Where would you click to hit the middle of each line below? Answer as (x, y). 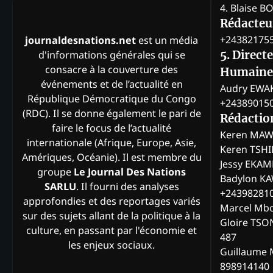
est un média (167, 41)
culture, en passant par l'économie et (112, 231)
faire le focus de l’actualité (112, 128)
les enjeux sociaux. (112, 245)
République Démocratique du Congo (112, 99)
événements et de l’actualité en (112, 84)
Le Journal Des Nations (130, 172)
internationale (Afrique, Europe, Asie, (112, 143)
